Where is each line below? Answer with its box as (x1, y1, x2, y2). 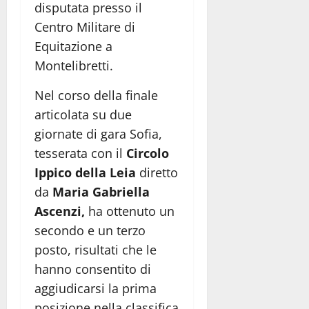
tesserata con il (34, 145, 126, 162)
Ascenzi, (34, 203, 85, 220)
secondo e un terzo (34, 222, 146, 239)
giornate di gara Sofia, (34, 126, 162, 143)
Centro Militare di (34, 19, 135, 36)
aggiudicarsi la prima (34, 280, 157, 297)
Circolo (126, 145, 169, 162)
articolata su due (34, 106, 132, 123)
